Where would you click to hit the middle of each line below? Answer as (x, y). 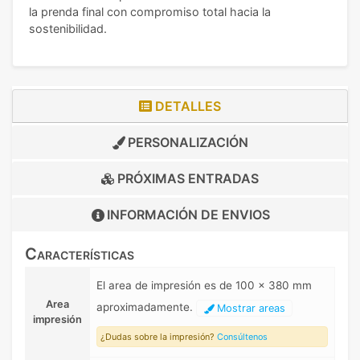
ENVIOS (245, 215)
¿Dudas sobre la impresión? (159, 337)
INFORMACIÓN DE (164, 215)
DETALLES (186, 106)
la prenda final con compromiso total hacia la (150, 12)
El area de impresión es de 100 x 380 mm (204, 286)
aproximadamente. (146, 307)
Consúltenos (242, 337)
